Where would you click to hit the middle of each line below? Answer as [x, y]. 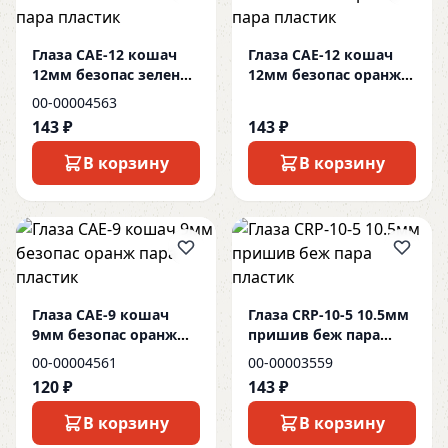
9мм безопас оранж [104, 334]
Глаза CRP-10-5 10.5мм [328, 314]
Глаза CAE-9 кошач [100, 314]
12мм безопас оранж [324, 74]
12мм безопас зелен [106, 74]
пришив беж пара [314, 334]
